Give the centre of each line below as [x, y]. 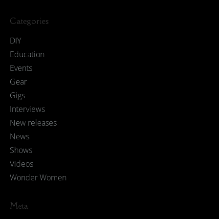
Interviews [27, 109]
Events [21, 68]
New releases [33, 123]
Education [27, 54]
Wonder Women [38, 177]
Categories [29, 21]
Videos [22, 164]
